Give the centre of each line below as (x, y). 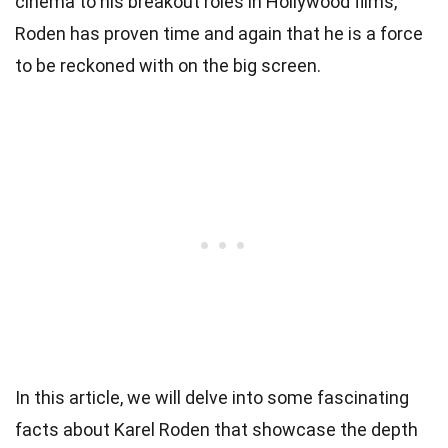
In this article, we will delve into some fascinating (212, 397)
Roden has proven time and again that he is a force (219, 33)
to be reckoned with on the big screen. (168, 65)
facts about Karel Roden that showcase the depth (216, 429)
